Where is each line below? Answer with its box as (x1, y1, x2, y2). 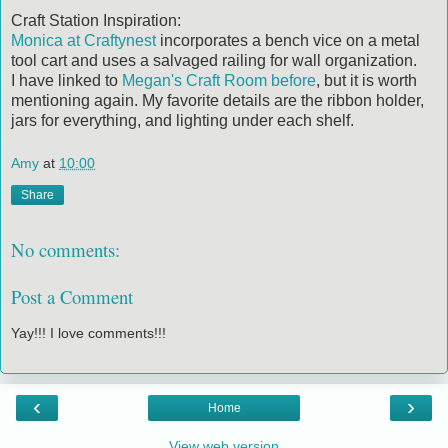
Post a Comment (11, 283, 133, 309)
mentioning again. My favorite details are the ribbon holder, (11, 91, 424, 109)
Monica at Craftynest (11, 31, 156, 49)
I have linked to (11, 71, 122, 89)
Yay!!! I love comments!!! (11, 325, 166, 342)
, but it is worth (316, 71, 417, 89)
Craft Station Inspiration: (11, 11, 181, 29)
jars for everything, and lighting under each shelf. (11, 111, 354, 129)
